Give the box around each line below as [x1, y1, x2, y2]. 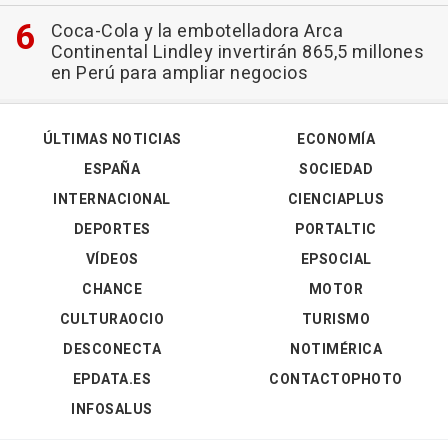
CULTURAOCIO [59, 308, 165, 330]
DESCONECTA [63, 338, 161, 360]
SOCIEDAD [299, 158, 373, 180]
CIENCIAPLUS [287, 188, 385, 210]
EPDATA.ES [72, 368, 152, 390]
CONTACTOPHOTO [269, 368, 403, 390]
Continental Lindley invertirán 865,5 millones [50, 38, 424, 66]
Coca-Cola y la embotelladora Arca [50, 17, 343, 45]
